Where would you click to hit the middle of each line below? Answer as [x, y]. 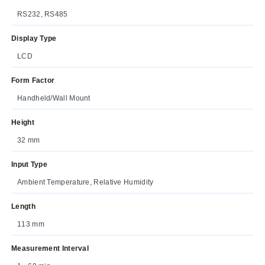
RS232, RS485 [43, 14]
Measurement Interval [50, 248]
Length [23, 206]
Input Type [29, 164]
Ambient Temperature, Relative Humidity [85, 182]
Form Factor [33, 80]
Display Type [34, 38]
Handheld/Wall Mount [54, 98]
